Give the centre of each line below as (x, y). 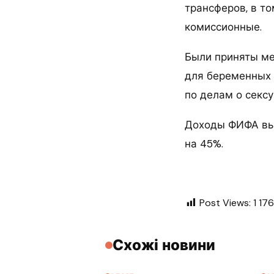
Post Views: (225, 203)
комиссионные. (223, 27)
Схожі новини (164, 245)
